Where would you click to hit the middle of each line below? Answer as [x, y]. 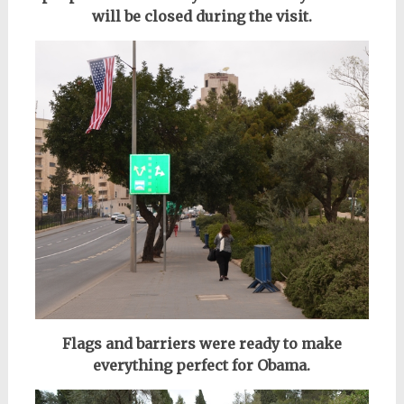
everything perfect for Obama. [202, 365]
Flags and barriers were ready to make [202, 343]
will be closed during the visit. [202, 16]
